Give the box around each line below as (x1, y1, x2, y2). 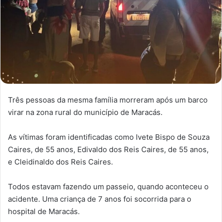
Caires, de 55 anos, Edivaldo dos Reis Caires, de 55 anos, (8, 145, 209, 155)
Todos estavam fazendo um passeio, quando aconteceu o (8, 182, 209, 192)
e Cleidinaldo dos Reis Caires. (8, 157, 113, 167)
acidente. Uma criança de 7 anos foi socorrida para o (8, 194, 191, 204)
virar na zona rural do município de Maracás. (8, 108, 163, 117)
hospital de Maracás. (8, 207, 80, 217)
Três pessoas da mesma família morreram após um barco (8, 95, 208, 105)
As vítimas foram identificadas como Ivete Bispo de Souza (8, 132, 210, 142)
